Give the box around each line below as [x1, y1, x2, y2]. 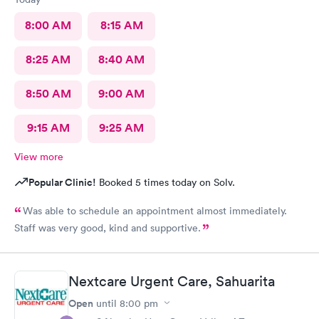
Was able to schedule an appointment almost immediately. [23, 204, 287, 217]
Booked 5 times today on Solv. [96, 176, 235, 189]
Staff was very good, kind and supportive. [14, 221, 201, 234]
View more [14, 150, 63, 163]
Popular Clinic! [28, 175, 96, 189]
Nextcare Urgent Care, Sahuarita [68, 272, 275, 290]
